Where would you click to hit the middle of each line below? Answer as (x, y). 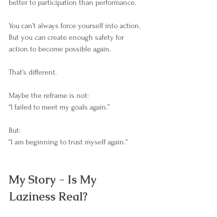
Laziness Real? (48, 197)
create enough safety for (86, 38)
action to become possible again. (60, 49)
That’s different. (33, 72)
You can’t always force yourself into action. (75, 26)
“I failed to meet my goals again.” (59, 107)
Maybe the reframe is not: (50, 96)
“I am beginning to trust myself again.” (68, 142)
